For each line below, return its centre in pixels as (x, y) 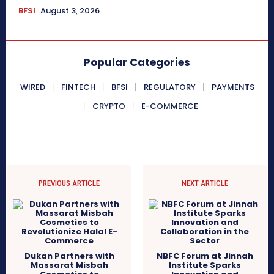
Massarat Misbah (69, 265)
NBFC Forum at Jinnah (205, 256)
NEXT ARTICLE (205, 183)
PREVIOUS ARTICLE (69, 183)
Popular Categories (137, 62)
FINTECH (78, 87)
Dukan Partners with (69, 256)
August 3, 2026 (70, 10)
